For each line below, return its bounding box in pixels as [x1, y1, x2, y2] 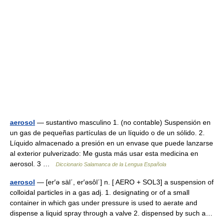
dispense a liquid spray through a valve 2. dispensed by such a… [10, 209, 213, 217]
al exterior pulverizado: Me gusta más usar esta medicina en [10, 149, 198, 157]
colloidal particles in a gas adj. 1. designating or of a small [10, 188, 189, 196]
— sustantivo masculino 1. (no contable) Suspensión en [35, 118, 211, 126]
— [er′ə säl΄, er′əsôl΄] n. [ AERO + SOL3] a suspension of [35, 178, 214, 186]
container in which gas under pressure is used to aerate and [10, 199, 197, 207]
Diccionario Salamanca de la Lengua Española [56, 161, 166, 167]
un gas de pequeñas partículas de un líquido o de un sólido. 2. [10, 129, 205, 137]
